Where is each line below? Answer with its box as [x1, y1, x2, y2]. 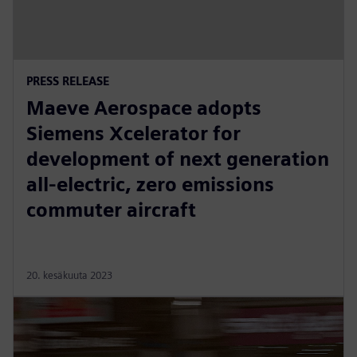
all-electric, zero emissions [26, 172, 274, 196]
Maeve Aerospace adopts [26, 96, 261, 120]
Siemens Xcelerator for [26, 121, 241, 145]
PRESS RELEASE [26, 73, 109, 88]
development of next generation [26, 147, 329, 171]
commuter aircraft [26, 198, 196, 222]
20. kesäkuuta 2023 [26, 269, 112, 281]
